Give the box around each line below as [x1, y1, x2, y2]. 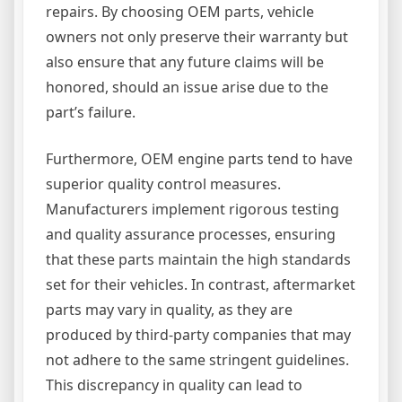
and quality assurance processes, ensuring [46, 224, 336, 245]
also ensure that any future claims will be [46, 52, 324, 73]
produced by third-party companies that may [46, 325, 351, 345]
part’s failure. [46, 102, 135, 123]
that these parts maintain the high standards [46, 249, 351, 270]
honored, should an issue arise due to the [46, 77, 328, 98]
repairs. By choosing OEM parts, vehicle [46, 2, 314, 22]
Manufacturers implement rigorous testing [46, 199, 339, 220]
